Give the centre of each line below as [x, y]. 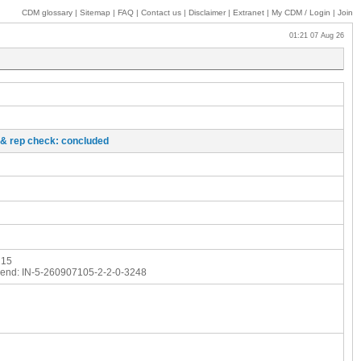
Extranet [249, 12]
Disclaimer [207, 12]
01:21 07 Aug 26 [312, 35]
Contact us [161, 12]
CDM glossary [47, 12]
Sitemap [95, 12]
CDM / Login [307, 12]
